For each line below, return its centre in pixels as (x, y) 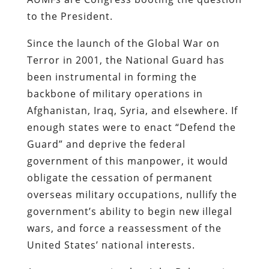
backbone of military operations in (115, 93)
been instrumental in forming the (112, 77)
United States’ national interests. (111, 245)
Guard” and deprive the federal (106, 144)
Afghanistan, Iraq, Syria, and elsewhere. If (132, 110)
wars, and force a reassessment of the (124, 228)
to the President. (70, 16)
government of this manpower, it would (127, 161)
